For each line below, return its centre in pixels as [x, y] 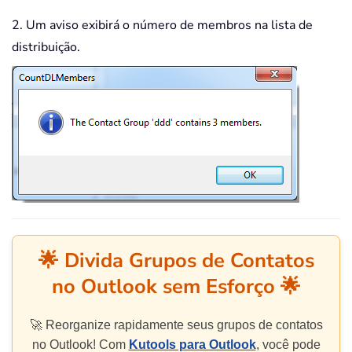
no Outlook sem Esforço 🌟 [176, 287]
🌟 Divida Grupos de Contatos [176, 261]
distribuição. [46, 48]
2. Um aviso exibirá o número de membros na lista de [162, 26]
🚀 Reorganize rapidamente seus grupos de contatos [176, 325]
